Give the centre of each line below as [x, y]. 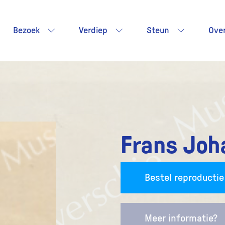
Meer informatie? [181, 219]
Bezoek [26, 30]
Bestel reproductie [184, 178]
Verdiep [93, 30]
